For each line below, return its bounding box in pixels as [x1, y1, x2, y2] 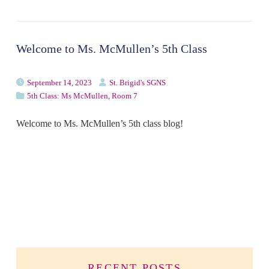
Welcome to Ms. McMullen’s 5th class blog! [16, 118, 183, 128]
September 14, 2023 [26, 77, 92, 87]
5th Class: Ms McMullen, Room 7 [26, 91, 138, 100]
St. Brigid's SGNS [109, 77, 166, 87]
